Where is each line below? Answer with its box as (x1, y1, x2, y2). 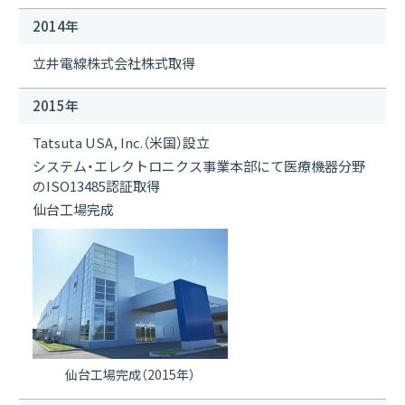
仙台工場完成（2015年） (65, 364, 195, 383)
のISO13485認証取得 (33, 175, 160, 195)
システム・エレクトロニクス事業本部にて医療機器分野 (33, 155, 365, 175)
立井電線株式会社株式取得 (33, 52, 195, 72)
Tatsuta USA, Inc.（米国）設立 (33, 132, 210, 152)
